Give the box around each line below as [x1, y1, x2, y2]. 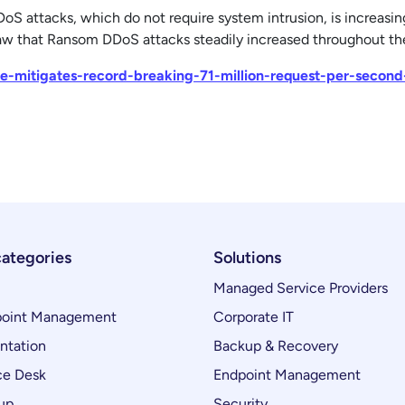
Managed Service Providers [213, 279, 388, 297]
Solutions [213, 248, 281, 268]
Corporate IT [213, 308, 294, 325]
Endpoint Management [213, 366, 361, 383]
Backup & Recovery [213, 337, 338, 354]
